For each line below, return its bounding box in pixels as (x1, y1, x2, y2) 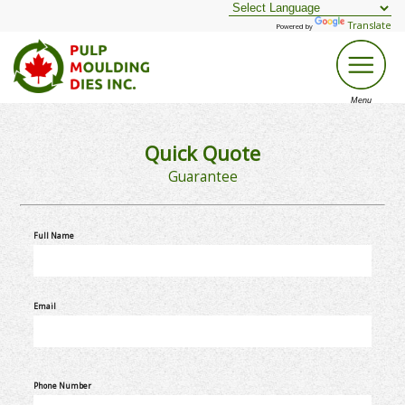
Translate (348, 18, 391, 32)
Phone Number (33, 381, 91, 392)
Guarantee (167, 165, 238, 186)
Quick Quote (145, 138, 260, 166)
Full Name (33, 230, 74, 241)
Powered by (276, 22, 315, 31)
